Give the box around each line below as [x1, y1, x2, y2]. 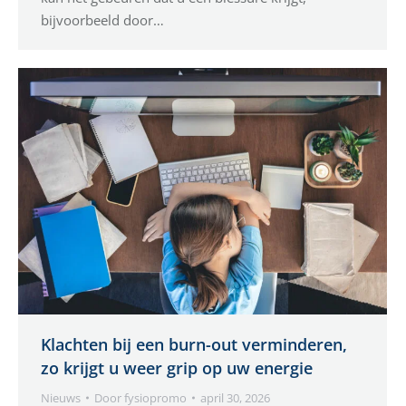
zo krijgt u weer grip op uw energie [41, 356, 313, 379]
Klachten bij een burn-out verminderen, [41, 333, 347, 355]
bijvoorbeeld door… [41, 10, 164, 29]
